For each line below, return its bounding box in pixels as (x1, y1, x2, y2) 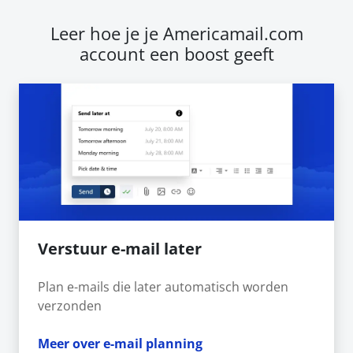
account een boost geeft (79, 42, 274, 65)
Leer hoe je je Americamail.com (50, 21, 303, 45)
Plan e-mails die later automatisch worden (38, 277, 288, 295)
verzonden (38, 296, 102, 314)
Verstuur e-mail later (38, 237, 202, 259)
